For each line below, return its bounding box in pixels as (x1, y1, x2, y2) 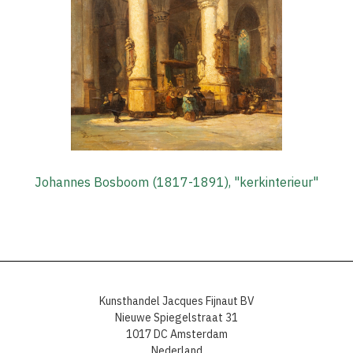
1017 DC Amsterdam (125, 327, 228, 341)
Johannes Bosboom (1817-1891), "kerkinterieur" (35, 174, 318, 190)
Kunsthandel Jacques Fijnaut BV (98, 294, 255, 308)
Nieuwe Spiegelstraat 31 (115, 310, 238, 325)
